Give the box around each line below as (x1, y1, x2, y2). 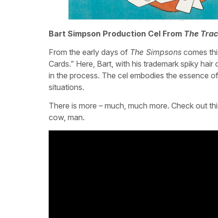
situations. (49, 82, 84, 92)
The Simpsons (130, 47, 182, 57)
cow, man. (49, 112, 85, 123)
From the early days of (49, 47, 130, 57)
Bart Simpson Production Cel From (49, 28, 184, 38)
